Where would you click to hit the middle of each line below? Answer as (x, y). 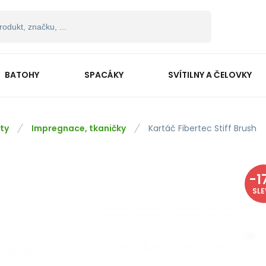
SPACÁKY (104, 75)
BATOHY (22, 75)
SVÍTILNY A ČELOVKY (210, 75)
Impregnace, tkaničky (79, 128)
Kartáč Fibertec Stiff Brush (202, 128)
